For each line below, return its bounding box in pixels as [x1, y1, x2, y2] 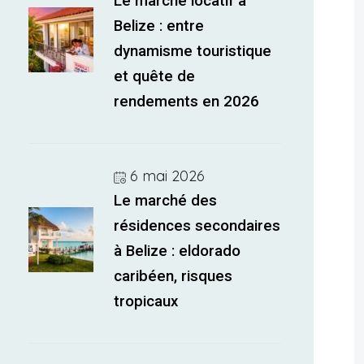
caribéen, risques [114, 267, 233, 285]
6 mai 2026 [130, 167, 206, 185]
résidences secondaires [114, 217, 281, 235]
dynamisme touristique [114, 42, 272, 60]
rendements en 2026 [114, 93, 260, 110]
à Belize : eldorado [114, 242, 241, 260]
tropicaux [114, 292, 179, 310]
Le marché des [114, 192, 218, 210]
